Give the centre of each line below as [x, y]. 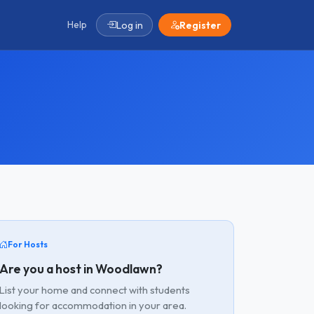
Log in [129, 25]
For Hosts [28, 244]
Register [200, 25]
